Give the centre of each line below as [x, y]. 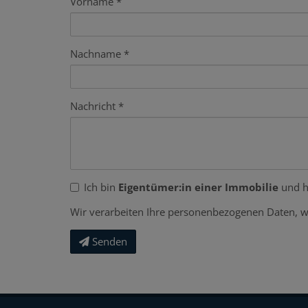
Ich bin [101, 187]
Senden [110, 241]
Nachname [96, 53]
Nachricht [93, 106]
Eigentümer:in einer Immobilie [198, 187]
